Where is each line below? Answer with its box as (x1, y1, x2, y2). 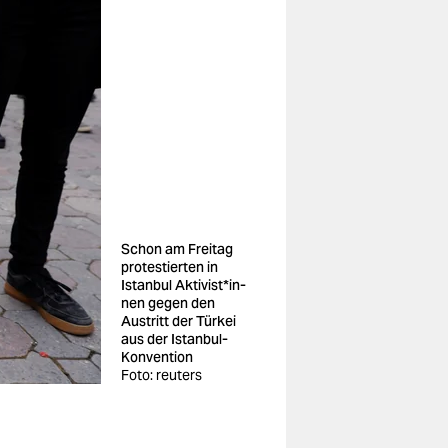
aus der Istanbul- (121, 330, 228, 348)
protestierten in (121, 258, 218, 276)
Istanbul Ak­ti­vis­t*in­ (121, 276, 246, 294)
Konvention (121, 348, 193, 366)
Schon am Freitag (121, 240, 233, 258)
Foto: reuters (121, 366, 202, 384)
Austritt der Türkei (121, 312, 236, 330)
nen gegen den (121, 294, 215, 312)
